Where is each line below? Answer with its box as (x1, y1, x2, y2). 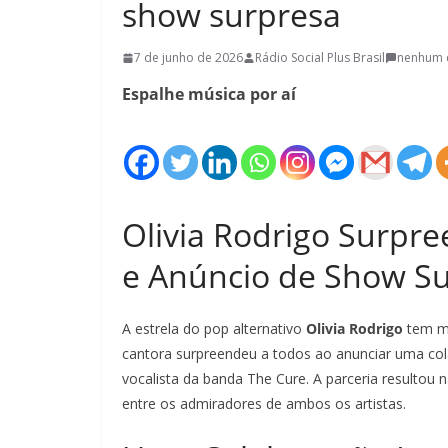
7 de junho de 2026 (134, 49, 243, 66)
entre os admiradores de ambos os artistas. (122, 394, 406, 413)
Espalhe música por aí (122, 83, 296, 105)
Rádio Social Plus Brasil (255, 49, 385, 66)
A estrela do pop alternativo (122, 319, 306, 338)
